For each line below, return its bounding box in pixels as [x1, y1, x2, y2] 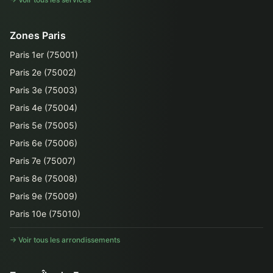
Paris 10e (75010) [10, 208, 80, 219]
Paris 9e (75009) [10, 191, 77, 201]
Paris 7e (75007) [10, 155, 76, 166]
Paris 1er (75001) [10, 49, 78, 60]
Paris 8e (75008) [10, 173, 77, 183]
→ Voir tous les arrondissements [10, 235, 120, 244]
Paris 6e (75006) [10, 138, 77, 148]
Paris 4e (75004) [10, 102, 77, 113]
